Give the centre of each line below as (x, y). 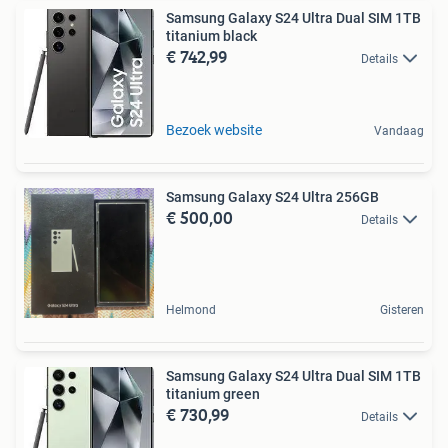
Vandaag (399, 130)
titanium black (211, 35)
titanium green (213, 393)
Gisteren (402, 309)
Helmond (191, 309)
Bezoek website (214, 129)
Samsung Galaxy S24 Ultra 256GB (272, 196)
